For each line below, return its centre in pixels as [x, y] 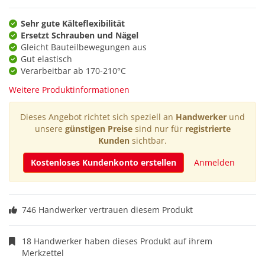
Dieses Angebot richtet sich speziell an [98, 117]
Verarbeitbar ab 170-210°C [73, 71]
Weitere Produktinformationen [69, 90]
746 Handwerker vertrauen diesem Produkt [107, 210]
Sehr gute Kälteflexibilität [73, 24]
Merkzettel [43, 253]
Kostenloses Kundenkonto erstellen [103, 163]
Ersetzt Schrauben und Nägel [80, 35]
